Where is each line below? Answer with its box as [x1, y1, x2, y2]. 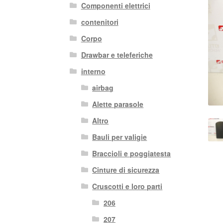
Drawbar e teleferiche [81, 50, 153, 60]
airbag [92, 83, 114, 93]
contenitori [81, 17, 118, 27]
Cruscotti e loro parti [92, 181, 163, 192]
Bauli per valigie [92, 132, 147, 142]
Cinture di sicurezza [92, 165, 160, 175]
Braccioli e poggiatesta [92, 148, 171, 159]
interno [81, 66, 106, 77]
